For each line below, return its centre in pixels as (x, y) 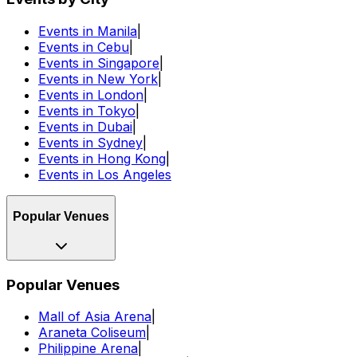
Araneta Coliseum (92, 333)
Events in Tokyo (87, 110)
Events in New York (98, 78)
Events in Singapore (99, 63)
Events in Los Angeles (105, 174)
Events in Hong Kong (102, 158)
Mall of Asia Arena (95, 317)
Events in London (91, 94)
